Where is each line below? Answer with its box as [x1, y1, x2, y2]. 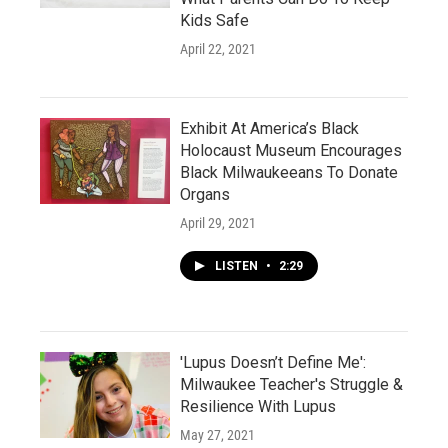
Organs [180, 185, 230, 204]
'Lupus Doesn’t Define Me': [180, 353, 366, 372]
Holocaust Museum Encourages [180, 141, 402, 160]
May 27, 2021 [180, 427, 255, 443]
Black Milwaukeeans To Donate [180, 163, 398, 182]
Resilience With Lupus [180, 397, 336, 416]
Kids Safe [180, 11, 249, 30]
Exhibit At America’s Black [180, 119, 359, 138]
